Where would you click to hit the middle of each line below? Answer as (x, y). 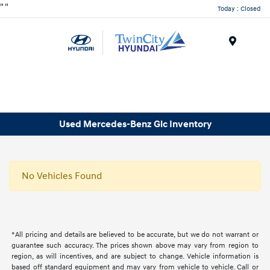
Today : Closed (239, 8)
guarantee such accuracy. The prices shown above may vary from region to (135, 246)
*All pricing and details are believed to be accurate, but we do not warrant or (135, 235)
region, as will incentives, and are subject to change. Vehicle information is (135, 257)
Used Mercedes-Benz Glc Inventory (135, 124)
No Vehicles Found (62, 176)
